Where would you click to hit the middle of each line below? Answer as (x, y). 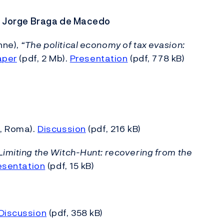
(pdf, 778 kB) (156, 58)
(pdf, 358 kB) (75, 213)
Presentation (99, 58)
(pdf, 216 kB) (113, 129)
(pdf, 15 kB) (70, 166)
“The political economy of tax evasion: (103, 45)
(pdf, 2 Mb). (43, 58)
